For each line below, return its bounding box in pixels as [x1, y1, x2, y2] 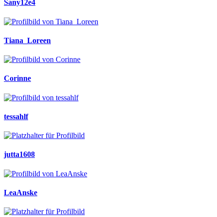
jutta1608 [4, 150, 35, 159]
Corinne [4, 74, 31, 83]
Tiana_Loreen [4, 36, 51, 45]
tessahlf [4, 112, 28, 121]
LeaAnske [4, 188, 37, 197]
